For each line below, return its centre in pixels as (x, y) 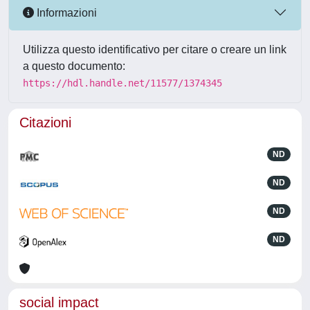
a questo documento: (74, 66)
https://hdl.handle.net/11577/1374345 (122, 83)
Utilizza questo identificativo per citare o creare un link (155, 49)
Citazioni (45, 122)
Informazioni (65, 12)
